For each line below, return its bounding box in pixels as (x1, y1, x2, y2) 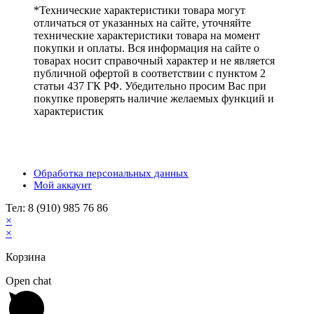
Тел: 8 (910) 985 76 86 (6, 201, 108, 214)
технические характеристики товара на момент (34, 29, 260, 41)
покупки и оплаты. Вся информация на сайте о (34, 41, 259, 54)
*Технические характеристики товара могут (34, 4, 245, 16)
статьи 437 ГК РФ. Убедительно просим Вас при (34, 79, 266, 92)
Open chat (6, 274, 51, 287)
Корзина (6, 250, 46, 263)
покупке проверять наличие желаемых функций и (34, 92, 274, 104)
